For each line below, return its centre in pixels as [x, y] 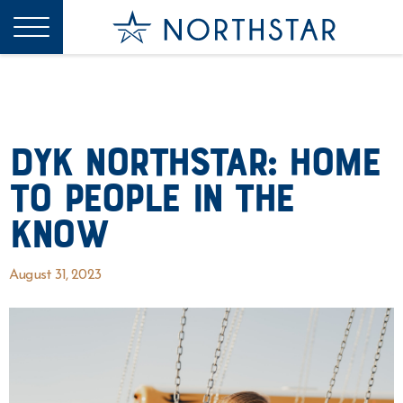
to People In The [151, 198]
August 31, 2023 [55, 275]
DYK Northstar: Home [194, 162]
